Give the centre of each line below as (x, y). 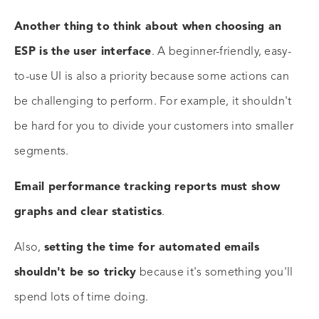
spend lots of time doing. (82, 298)
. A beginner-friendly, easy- (221, 52)
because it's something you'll (215, 273)
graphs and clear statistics (88, 213)
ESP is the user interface (83, 52)
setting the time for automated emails (151, 248)
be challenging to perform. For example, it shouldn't (153, 102)
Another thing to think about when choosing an (148, 27)
